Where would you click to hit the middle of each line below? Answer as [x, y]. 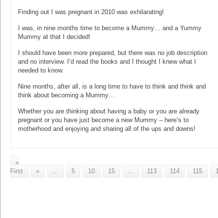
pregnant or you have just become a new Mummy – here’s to [103, 120]
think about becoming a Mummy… [66, 95]
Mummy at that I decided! [55, 36]
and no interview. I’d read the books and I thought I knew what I [107, 61]
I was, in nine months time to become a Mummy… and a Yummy [110, 28]
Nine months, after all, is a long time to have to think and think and [112, 86]
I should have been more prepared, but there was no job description [113, 53]
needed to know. [41, 70]
